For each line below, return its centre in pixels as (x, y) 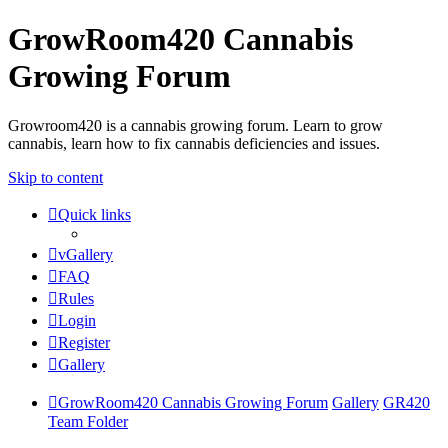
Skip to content (55, 177)
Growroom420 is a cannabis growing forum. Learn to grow (195, 125)
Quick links (94, 214)
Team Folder (88, 421)
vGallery (85, 254)
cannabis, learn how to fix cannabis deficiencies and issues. (194, 143)
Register (84, 342)
